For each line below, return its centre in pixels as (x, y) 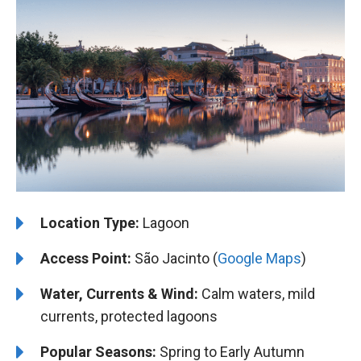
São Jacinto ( (174, 258)
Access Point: (86, 258)
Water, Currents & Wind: (119, 293)
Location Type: (90, 222)
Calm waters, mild (257, 293)
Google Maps (259, 258)
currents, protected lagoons (129, 316)
